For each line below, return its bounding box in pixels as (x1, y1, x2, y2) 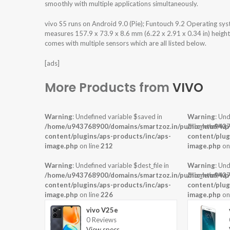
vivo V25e (86, 206, 118, 215)
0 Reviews (86, 216, 117, 224)
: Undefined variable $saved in (72, 112, 162, 121)
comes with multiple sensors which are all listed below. (45, 39, 206, 48)
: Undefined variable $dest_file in (72, 161, 169, 170)
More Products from (45, 79, 172, 97)
